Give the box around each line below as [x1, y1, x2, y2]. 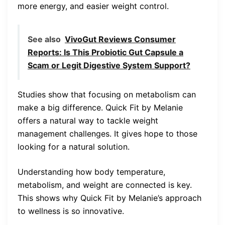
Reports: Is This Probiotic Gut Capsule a [28, 47, 183, 57]
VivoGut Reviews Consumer [65, 34, 176, 44]
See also [28, 34, 61, 44]
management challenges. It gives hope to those [18, 128, 197, 139]
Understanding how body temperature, [18, 166, 165, 177]
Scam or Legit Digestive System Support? [28, 60, 190, 70]
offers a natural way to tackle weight [18, 115, 158, 126]
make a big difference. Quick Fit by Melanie [18, 102, 183, 113]
